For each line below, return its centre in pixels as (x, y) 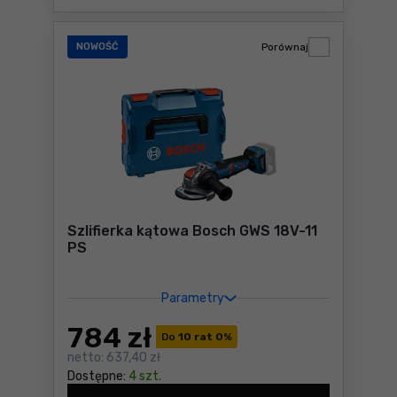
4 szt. (145, 376)
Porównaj (285, 47)
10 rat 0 (199, 337)
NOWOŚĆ (97, 47)
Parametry (192, 298)
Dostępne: (97, 376)
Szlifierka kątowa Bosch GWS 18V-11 (192, 231)
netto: (86, 358)
